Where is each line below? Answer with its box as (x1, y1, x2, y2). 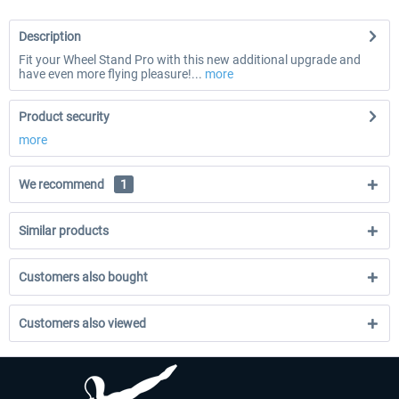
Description (19, 29, 81, 44)
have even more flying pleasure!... (19, 67, 202, 81)
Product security (19, 110, 110, 124)
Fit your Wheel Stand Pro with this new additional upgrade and (19, 53, 361, 67)
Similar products (19, 224, 109, 238)
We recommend (19, 177, 107, 191)
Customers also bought (19, 270, 148, 284)
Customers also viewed (19, 316, 146, 330)
